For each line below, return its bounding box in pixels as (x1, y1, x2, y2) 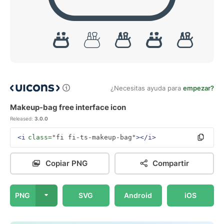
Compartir (152, 158, 189, 168)
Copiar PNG (45, 158, 87, 168)
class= (28, 133, 52, 141)
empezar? (183, 84, 214, 92)
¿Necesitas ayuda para (110, 84, 183, 92)
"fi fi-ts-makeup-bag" (52, 133, 136, 141)
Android (124, 191, 152, 199)
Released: (10, 115, 33, 121)
